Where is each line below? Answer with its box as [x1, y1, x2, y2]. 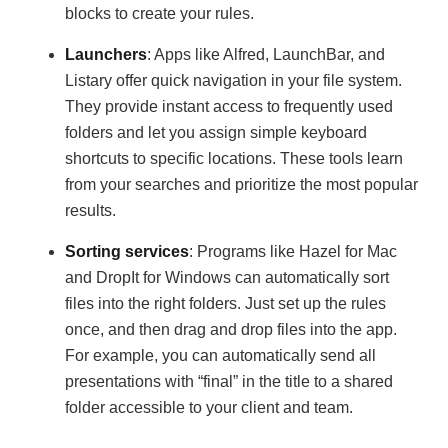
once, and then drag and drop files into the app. [65, 321, 397, 338]
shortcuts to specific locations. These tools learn [65, 150, 403, 167]
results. [65, 202, 116, 219]
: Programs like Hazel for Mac [189, 243, 397, 260]
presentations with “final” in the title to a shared [65, 373, 393, 390]
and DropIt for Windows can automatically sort [65, 269, 389, 286]
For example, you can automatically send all [65, 347, 376, 364]
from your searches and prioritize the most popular [65, 176, 418, 193]
